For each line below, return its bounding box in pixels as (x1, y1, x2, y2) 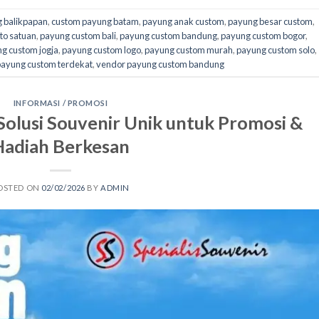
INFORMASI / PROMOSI (13, 98, 108, 108)
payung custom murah (145, 43, 233, 56)
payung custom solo (236, 43, 315, 56)
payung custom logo (62, 43, 141, 56)
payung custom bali (40, 29, 116, 41)
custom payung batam (51, 15, 139, 27)
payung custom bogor (221, 29, 305, 41)
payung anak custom (142, 15, 224, 27)
